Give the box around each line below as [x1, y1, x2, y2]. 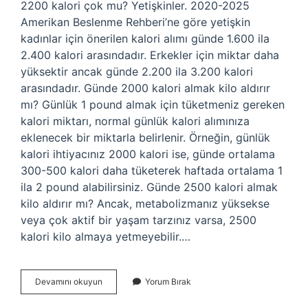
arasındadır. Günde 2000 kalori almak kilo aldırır [21, 81, 270, 95]
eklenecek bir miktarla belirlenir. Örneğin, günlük [21, 131, 270, 144]
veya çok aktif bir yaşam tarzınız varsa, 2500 [21, 213, 256, 227]
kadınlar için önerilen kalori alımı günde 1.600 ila [21, 32, 269, 45]
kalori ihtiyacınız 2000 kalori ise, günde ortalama [21, 147, 275, 161]
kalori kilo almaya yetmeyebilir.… [21, 230, 190, 243]
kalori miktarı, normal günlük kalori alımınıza [21, 114, 250, 128]
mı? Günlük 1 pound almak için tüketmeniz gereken [21, 98, 285, 111]
